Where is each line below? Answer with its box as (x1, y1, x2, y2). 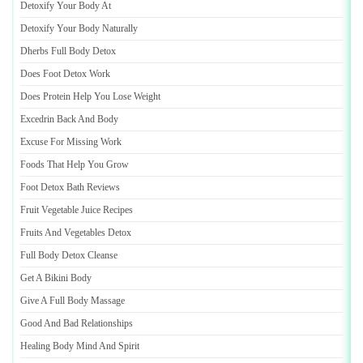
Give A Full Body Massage (20, 295, 125, 306)
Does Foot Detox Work (20, 68, 110, 79)
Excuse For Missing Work (20, 136, 122, 147)
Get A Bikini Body (20, 272, 92, 284)
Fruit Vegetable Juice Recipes (20, 204, 133, 216)
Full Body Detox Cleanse (20, 250, 117, 261)
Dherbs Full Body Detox (20, 45, 116, 57)
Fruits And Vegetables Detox (20, 227, 131, 238)
